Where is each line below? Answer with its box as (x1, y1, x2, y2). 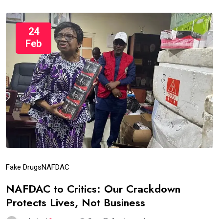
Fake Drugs (6, 163, 42, 172)
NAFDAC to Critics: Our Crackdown (6, 181, 180, 197)
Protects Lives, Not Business (6, 195, 145, 211)
